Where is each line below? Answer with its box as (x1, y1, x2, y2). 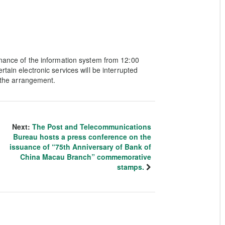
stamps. (117, 162, 144, 172)
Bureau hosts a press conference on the (13, 132, 151, 142)
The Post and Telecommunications (32, 122, 151, 132)
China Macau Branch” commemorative (20, 152, 151, 162)
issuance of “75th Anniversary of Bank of (10, 142, 151, 152)
